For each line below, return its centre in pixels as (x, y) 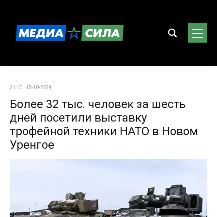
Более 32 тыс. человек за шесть (98, 104)
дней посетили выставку (78, 118)
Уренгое (32, 145)
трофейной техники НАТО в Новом (104, 131)
